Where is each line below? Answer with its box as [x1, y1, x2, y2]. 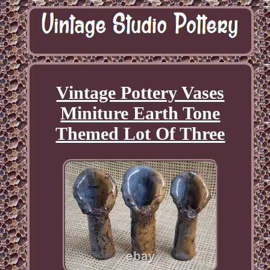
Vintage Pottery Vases [56, 83, 225, 103]
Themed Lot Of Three [55, 124, 225, 144]
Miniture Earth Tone [60, 103, 221, 124]
